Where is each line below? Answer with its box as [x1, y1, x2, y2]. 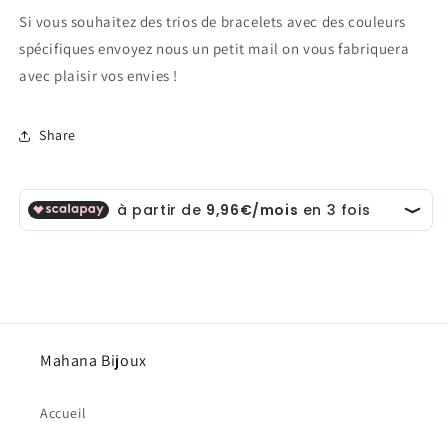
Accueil [40, 403, 87, 422]
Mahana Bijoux [40, 349, 147, 371]
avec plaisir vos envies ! [19, 65, 179, 85]
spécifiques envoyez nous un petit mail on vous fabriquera [19, 38, 410, 58]
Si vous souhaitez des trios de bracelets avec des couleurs [19, 11, 406, 31]
